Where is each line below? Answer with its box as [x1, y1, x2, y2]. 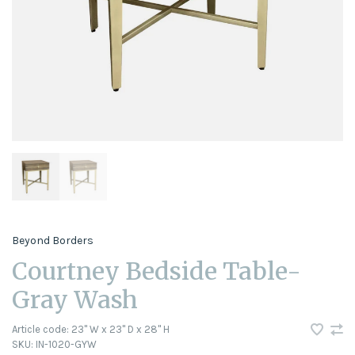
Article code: [12, 323, 69, 335]
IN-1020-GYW [33, 338, 97, 350]
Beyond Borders [12, 233, 94, 247]
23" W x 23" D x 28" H [69, 323, 170, 335]
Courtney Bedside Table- [12, 256, 301, 286]
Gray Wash [12, 284, 138, 315]
